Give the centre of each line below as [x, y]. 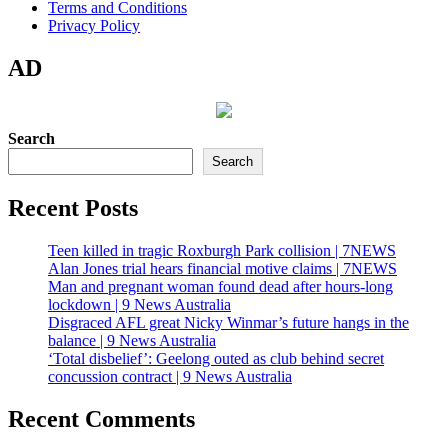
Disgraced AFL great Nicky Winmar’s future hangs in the [228, 322]
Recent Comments [101, 418]
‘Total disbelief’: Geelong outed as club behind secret [216, 358]
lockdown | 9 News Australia [139, 304]
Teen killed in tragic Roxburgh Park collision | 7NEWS [222, 250]
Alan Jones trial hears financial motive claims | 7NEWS [222, 268]
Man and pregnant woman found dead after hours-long [220, 286]
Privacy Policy [94, 25]
